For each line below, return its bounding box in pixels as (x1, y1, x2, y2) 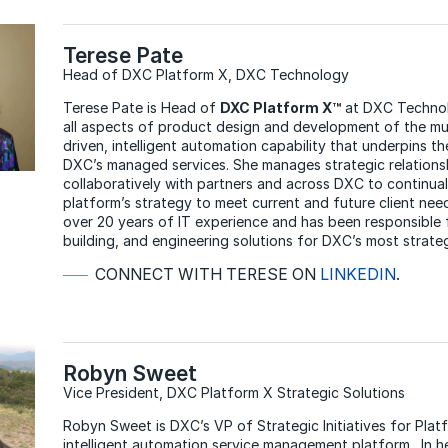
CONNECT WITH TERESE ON (94, 265, 320, 285)
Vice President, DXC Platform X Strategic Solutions (63, 384, 413, 402)
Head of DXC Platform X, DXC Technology (63, 66, 349, 84)
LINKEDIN (319, 265, 396, 285)
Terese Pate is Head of (63, 99, 220, 117)
